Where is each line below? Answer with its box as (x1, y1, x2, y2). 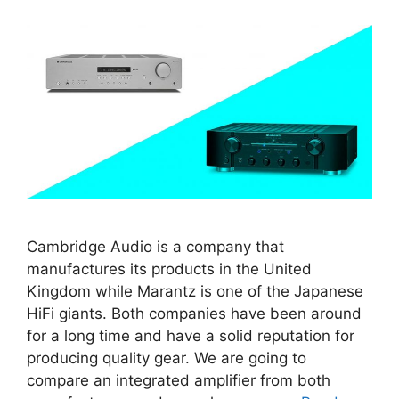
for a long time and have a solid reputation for (27, 327, 354, 346)
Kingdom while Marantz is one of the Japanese (27, 282, 363, 301)
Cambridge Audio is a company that (27, 238, 284, 256)
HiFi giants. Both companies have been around (27, 305, 362, 323)
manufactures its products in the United (27, 260, 312, 279)
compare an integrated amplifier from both (27, 371, 330, 390)
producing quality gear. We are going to (27, 349, 306, 368)
